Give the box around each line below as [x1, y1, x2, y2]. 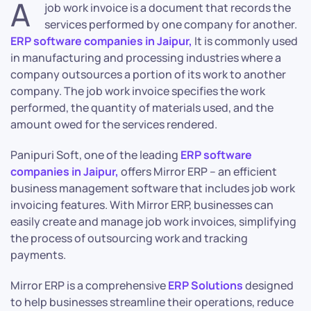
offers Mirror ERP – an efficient [121, 164, 277, 180]
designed [245, 278, 294, 294]
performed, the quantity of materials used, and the [10, 100, 274, 116]
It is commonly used [192, 33, 298, 49]
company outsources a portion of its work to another [10, 67, 286, 83]
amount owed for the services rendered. [10, 117, 217, 133]
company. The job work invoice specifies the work [10, 83, 265, 99]
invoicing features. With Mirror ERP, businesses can [10, 197, 274, 213]
